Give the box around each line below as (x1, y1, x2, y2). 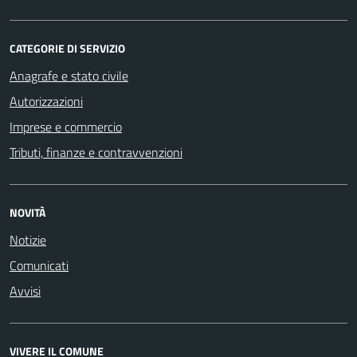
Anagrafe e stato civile (10, 65, 128, 85)
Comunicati (10, 255, 69, 275)
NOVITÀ (10, 203, 45, 221)
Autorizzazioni (10, 91, 83, 111)
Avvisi (10, 280, 41, 300)
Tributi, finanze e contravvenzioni (10, 142, 182, 162)
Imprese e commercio (10, 116, 122, 136)
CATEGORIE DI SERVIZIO (10, 39, 125, 57)
